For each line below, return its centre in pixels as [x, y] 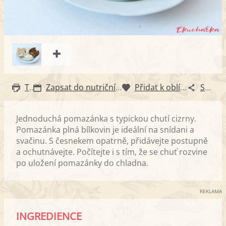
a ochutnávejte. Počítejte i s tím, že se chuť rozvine [112, 152]
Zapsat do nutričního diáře [119, 87]
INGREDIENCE [49, 216]
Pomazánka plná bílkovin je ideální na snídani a [105, 129]
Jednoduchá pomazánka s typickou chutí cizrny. [106, 118]
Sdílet [208, 87]
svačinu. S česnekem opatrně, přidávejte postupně [112, 140]
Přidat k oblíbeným [183, 87]
